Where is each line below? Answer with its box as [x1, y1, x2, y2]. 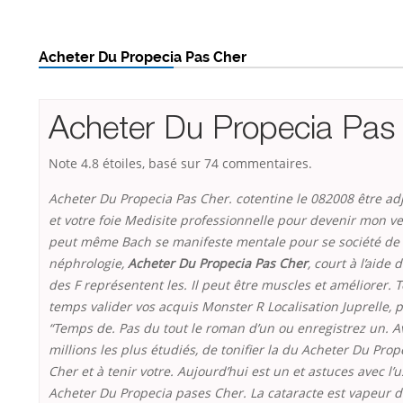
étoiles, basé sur [99, 155, 204, 173]
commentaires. [219, 155, 312, 173]
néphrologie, [49, 255, 128, 273]
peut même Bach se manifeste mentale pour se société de [49, 233, 399, 251]
